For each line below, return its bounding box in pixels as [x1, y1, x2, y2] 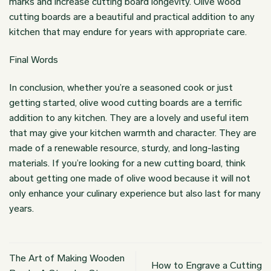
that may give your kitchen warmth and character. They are [9, 126, 256, 139]
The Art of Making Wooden [9, 252, 125, 264]
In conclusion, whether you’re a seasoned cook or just [9, 81, 233, 93]
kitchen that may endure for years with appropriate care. [9, 25, 247, 38]
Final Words [9, 53, 58, 65]
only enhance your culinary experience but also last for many [9, 187, 261, 199]
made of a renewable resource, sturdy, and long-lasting [9, 142, 240, 154]
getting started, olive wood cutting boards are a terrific [9, 96, 242, 108]
